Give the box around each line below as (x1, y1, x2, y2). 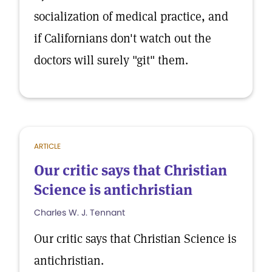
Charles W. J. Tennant (34, 206, 125, 219)
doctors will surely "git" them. (34, 52, 188, 68)
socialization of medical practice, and (34, 8, 228, 24)
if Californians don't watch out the (34, 30, 211, 46)
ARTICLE (34, 141, 61, 151)
